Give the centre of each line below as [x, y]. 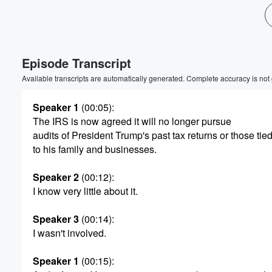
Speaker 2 [56, 177]
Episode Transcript [76, 63]
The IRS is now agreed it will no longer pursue [132, 121]
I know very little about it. [85, 191]
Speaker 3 [56, 219]
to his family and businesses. [95, 149]
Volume [229, 38]
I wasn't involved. [70, 233]
